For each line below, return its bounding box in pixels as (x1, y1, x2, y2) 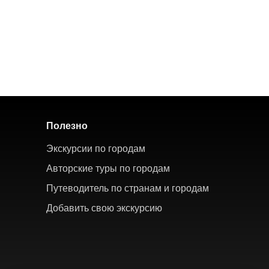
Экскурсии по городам (46, 141, 145, 155)
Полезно (46, 118, 88, 132)
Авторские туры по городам (46, 161, 170, 175)
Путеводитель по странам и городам (46, 181, 209, 195)
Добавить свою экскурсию (46, 201, 162, 214)
